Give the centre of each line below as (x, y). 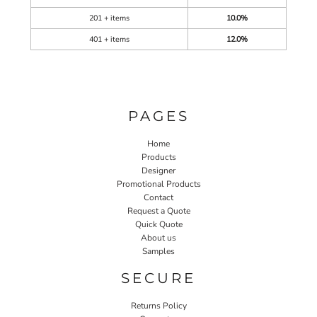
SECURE (158, 278)
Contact (158, 197)
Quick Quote (158, 224)
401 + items (109, 39)
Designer (158, 170)
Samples (158, 251)
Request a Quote (158, 211)
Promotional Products (158, 184)
